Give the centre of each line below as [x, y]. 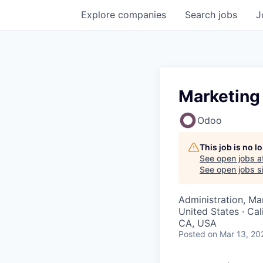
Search [202, 14]
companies [142, 14]
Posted [192, 234]
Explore [100, 14]
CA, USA [198, 223]
